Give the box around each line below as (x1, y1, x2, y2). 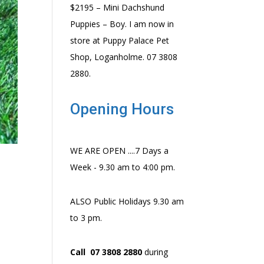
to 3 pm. (70, 212, 103, 223)
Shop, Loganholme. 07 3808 (70, 51, 178, 62)
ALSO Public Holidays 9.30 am (70, 196, 184, 207)
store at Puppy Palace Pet (70, 35, 170, 46)
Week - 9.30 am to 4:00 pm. (70, 161, 176, 173)
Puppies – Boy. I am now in (70, 18, 174, 29)
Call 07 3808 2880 (70, 246, 143, 258)
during (142, 246, 169, 258)
